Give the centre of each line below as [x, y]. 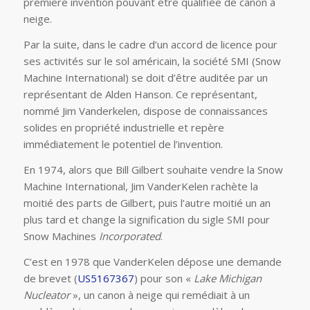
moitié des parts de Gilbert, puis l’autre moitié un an [147, 202]
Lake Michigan [227, 278]
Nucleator [46, 294]
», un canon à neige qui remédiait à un [159, 294]
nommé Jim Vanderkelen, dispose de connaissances [145, 111]
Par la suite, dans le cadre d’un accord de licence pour [150, 45]
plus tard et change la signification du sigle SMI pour [146, 219]
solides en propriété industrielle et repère [124, 128]
